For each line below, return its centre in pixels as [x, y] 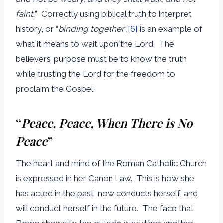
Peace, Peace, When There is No [107, 123]
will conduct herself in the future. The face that [105, 208]
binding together [91, 29]
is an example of [170, 29]
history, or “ [37, 29]
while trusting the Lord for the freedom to [96, 73]
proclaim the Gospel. [55, 88]
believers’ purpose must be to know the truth [101, 58]
